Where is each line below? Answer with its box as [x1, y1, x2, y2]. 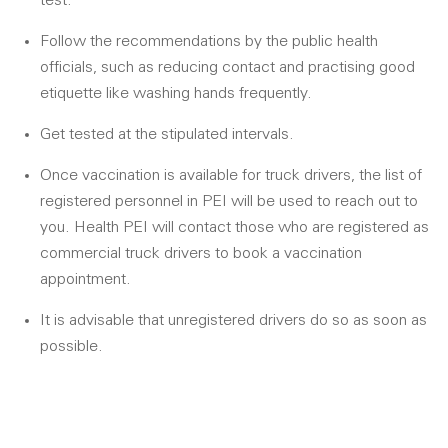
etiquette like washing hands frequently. [40, 86, 312, 101]
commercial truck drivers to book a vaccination [40, 246, 362, 261]
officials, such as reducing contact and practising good [40, 60, 415, 75]
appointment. [40, 272, 131, 287]
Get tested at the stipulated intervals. [40, 127, 294, 142]
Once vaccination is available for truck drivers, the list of [40, 168, 422, 183]
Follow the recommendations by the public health [40, 34, 378, 49]
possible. [40, 339, 103, 354]
